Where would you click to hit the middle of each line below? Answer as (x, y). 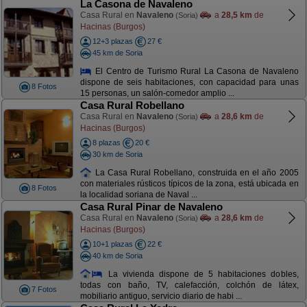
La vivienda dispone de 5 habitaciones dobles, (201, 274)
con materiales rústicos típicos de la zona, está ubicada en (189, 184)
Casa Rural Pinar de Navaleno (151, 207)
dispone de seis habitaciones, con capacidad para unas (189, 83)
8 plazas (106, 143)
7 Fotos (44, 289)
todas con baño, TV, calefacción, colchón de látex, (189, 285)
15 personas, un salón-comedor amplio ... (157, 94)
